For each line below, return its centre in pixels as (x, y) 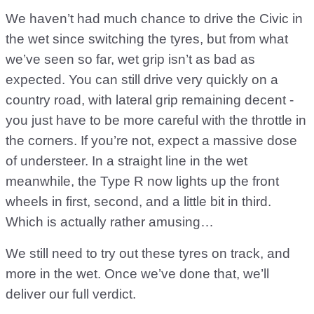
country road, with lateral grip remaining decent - (150, 100)
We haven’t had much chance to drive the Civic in (154, 19)
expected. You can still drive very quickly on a (142, 80)
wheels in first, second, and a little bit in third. (138, 202)
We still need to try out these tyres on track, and (148, 254)
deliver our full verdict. (71, 294)
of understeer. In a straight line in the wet (127, 161)
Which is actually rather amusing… (110, 222)
